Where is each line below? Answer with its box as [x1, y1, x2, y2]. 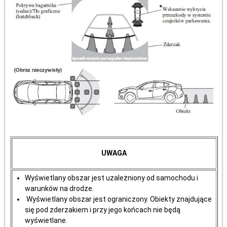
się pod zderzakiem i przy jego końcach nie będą [25, 205, 180, 214]
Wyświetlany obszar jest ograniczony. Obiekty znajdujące [25, 195, 212, 203]
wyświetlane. [25, 216, 67, 224]
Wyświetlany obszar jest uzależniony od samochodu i [25, 173, 198, 182]
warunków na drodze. [25, 184, 94, 193]
